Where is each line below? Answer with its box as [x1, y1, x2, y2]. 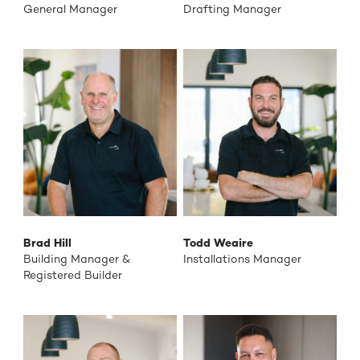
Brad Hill [22, 235, 72, 250]
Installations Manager [182, 251, 301, 266]
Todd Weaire [182, 235, 253, 250]
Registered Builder [22, 267, 122, 282]
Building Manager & [22, 251, 130, 266]
